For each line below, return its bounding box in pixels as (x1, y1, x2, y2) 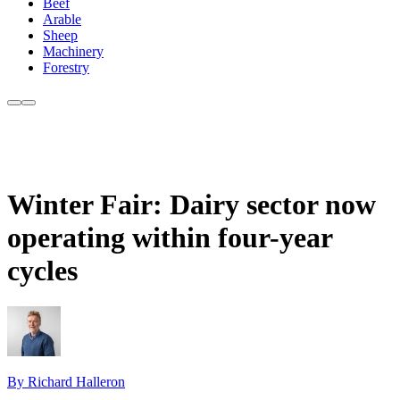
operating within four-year (7, 221, 332, 254)
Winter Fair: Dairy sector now (7, 187, 376, 221)
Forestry (43, 60, 89, 76)
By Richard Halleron (7, 373, 125, 389)
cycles (7, 254, 78, 287)
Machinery (43, 44, 104, 60)
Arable (43, 12, 81, 28)
